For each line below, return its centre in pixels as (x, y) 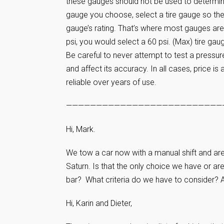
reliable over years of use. (111, 82)
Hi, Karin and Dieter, (99, 203)
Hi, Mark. (81, 129)
